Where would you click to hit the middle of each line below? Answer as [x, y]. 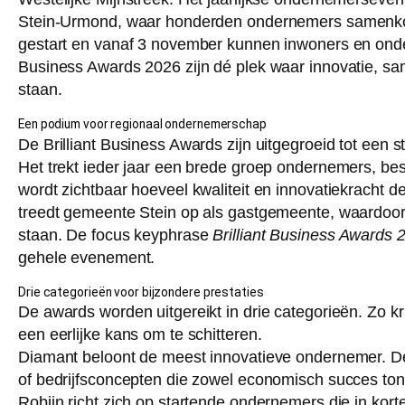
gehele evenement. [87, 257]
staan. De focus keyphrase [116, 235]
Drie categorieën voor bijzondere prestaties [141, 292]
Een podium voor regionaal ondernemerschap [142, 123]
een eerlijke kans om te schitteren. [140, 335]
